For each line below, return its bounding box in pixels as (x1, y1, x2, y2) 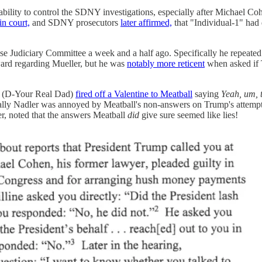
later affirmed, (120, 17, 172, 27)
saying (192, 88, 221, 99)
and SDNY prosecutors (30, 17, 120, 27)
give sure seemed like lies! (139, 109, 238, 120)
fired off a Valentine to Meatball (75, 88, 192, 99)
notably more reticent (127, 58, 205, 68)
